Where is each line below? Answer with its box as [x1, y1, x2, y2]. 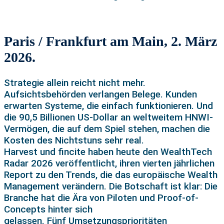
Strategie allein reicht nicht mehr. [4, 77, 145, 89]
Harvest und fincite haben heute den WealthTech [4, 146, 212, 158]
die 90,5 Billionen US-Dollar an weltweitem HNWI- [4, 111, 213, 123]
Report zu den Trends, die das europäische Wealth [4, 169, 217, 181]
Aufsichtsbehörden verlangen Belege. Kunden [4, 88, 197, 100]
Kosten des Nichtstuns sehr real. [4, 134, 144, 146]
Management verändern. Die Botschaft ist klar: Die [4, 180, 217, 192]
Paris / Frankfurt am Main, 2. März [4, 33, 217, 49]
